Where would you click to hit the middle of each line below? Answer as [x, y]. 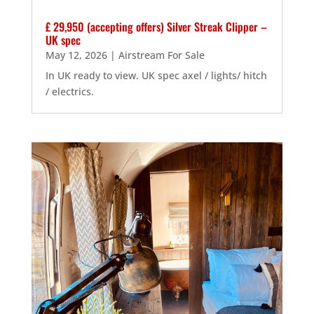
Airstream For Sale [161, 55]
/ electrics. [72, 92]
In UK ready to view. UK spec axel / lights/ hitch [156, 76]
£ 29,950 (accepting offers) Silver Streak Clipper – [156, 27]
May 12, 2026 [76, 55]
